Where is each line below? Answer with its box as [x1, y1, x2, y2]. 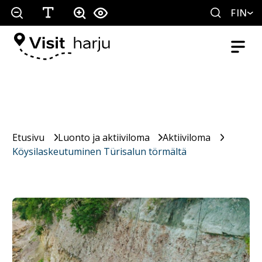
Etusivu [12, 131, 44, 144]
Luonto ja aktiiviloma [57, 131, 150, 144]
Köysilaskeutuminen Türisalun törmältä [12, 145, 187, 158]
